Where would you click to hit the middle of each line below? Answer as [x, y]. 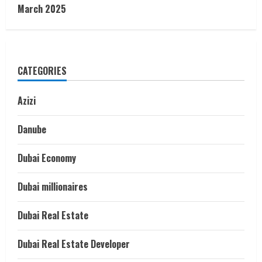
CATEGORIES [42, 71]
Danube [32, 129]
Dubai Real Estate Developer [74, 244]
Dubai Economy [47, 158]
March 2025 [42, 9]
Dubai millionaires [53, 187]
